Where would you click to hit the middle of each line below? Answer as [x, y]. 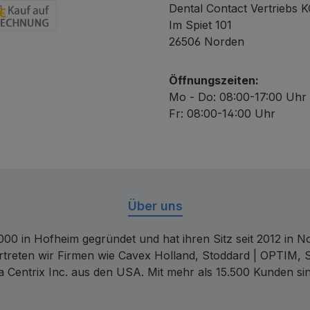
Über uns [155, 206]
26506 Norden [207, 41]
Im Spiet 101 [200, 25]
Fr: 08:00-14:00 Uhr [222, 113]
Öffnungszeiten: [214, 80]
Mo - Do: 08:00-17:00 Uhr [238, 97]
